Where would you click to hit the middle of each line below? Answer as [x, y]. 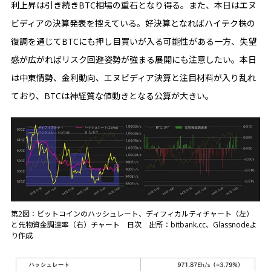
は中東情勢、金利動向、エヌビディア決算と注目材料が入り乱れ [133, 77]
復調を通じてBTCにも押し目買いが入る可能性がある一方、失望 [134, 41]
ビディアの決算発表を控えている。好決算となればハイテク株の [133, 23]
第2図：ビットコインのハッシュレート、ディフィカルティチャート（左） [132, 214]
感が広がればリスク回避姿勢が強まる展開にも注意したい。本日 [134, 59]
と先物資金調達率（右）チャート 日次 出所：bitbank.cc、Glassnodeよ [134, 224]
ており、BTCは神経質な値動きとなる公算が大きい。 [112, 96]
